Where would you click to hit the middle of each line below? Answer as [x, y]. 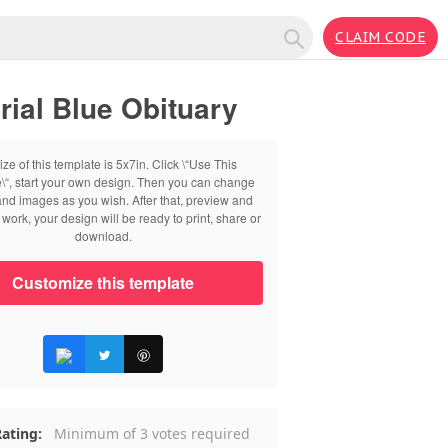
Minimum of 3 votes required [152, 433]
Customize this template [103, 282]
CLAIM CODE [380, 37]
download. [103, 235]
